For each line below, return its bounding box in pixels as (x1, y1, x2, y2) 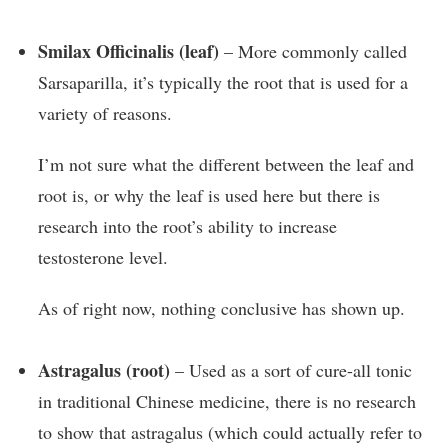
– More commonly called (219, 38, 407, 63)
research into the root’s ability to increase (38, 213, 337, 238)
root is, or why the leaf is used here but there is (38, 182, 380, 207)
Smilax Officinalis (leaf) (38, 37, 219, 64)
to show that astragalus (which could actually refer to (38, 420, 422, 444)
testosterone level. (38, 244, 168, 269)
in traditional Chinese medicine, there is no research (38, 389, 416, 413)
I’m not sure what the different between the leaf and (38, 151, 414, 176)
